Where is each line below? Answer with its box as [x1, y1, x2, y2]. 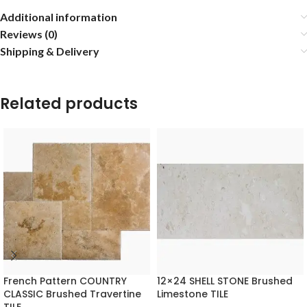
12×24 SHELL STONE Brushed [157, 274, 293, 288]
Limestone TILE [157, 287, 228, 302]
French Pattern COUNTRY [3, 274, 127, 288]
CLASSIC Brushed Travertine [3, 287, 141, 302]
